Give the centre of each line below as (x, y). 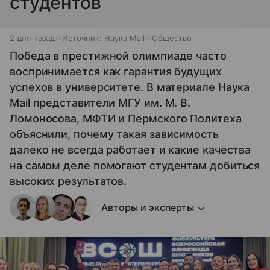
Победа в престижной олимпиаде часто (118, 56)
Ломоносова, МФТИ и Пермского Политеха (126, 119)
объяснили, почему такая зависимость (114, 134)
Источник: (83, 38)
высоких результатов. (68, 181)
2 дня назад (32, 38)
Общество (172, 38)
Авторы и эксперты (148, 208)
